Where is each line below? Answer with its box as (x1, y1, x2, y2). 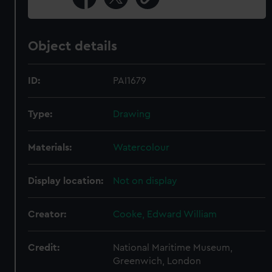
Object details (28, 39, 118, 53)
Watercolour (113, 143, 170, 152)
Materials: (28, 143, 72, 152)
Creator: (28, 209, 67, 219)
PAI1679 (113, 76, 147, 86)
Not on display (113, 176, 178, 186)
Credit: (28, 243, 60, 253)
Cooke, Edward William (113, 209, 217, 219)
